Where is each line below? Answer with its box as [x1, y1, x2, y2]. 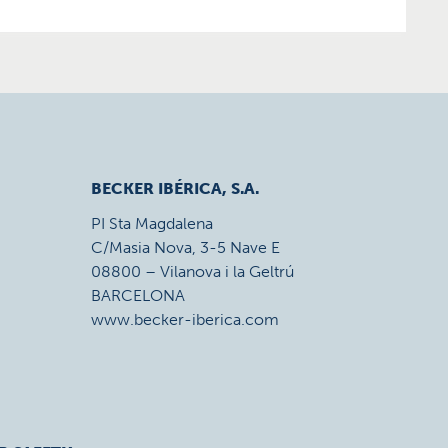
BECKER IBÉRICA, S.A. [91, 179, 259, 198]
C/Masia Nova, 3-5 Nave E [91, 238, 280, 257]
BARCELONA [91, 286, 185, 305]
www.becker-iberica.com [91, 310, 279, 329]
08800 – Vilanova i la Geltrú [91, 262, 294, 281]
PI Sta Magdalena [91, 214, 213, 233]
